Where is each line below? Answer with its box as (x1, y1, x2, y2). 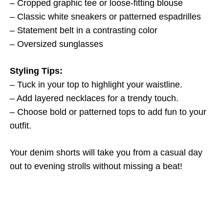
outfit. (10, 121, 31, 131)
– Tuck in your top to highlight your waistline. (10, 80, 182, 89)
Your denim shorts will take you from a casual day (10, 148, 202, 157)
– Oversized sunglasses (10, 39, 103, 49)
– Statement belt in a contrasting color (10, 25, 157, 35)
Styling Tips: (10, 66, 63, 76)
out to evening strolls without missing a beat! (10, 161, 182, 171)
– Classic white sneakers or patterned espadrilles (10, 12, 201, 22)
